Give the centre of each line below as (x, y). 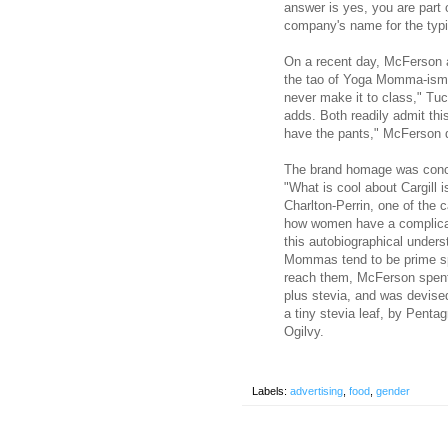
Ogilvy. (304, 331)
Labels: (271, 390)
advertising (316, 390)
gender (393, 390)
